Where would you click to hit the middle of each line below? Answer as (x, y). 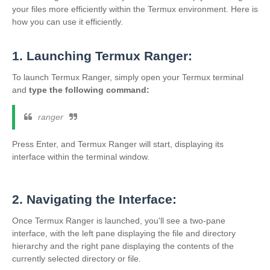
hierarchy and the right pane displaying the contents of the (123, 246)
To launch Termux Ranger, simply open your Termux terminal (128, 77)
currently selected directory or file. (77, 259)
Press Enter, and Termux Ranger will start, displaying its (118, 144)
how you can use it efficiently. (69, 22)
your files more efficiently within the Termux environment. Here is (135, 9)
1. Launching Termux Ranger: (102, 56)
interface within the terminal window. (81, 157)
